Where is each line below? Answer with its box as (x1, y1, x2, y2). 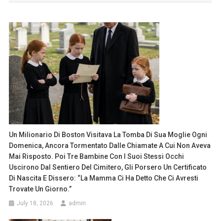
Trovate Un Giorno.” (9, 185, 72, 193)
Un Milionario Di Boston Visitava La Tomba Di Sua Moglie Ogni (9, 131, 208, 139)
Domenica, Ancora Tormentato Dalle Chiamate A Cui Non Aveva (9, 142, 211, 150)
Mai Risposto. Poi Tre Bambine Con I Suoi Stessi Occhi (9, 152, 184, 161)
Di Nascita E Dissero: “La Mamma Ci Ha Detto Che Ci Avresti (9, 174, 199, 183)
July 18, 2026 (17, 200, 54, 207)
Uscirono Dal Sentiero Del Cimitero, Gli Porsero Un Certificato (9, 163, 207, 172)
